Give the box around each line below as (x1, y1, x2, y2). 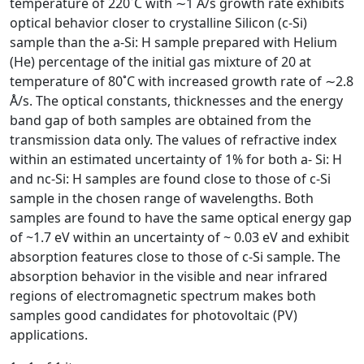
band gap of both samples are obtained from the (10, 111, 311, 129)
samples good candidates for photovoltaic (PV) (10, 306, 297, 324)
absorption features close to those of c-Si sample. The (10, 248, 340, 266)
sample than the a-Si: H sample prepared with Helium (10, 33, 337, 51)
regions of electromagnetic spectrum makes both (10, 287, 316, 305)
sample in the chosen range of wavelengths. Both (10, 189, 314, 207)
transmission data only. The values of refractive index (10, 131, 336, 149)
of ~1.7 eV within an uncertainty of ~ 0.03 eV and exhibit (10, 228, 349, 246)
